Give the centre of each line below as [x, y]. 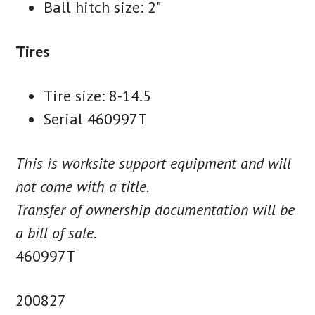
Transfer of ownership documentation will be [155, 210]
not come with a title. [83, 187]
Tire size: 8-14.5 [98, 96]
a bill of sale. [57, 233]
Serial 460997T [96, 119]
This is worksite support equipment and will [154, 163]
